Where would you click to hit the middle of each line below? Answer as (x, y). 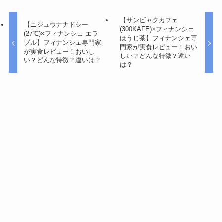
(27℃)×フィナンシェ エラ (61, 34)
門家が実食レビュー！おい (158, 47)
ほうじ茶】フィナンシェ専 (158, 38)
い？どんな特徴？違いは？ (63, 60)
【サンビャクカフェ (149, 20)
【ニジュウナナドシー (56, 25)
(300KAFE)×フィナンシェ (157, 29)
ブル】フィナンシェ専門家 (63, 43)
